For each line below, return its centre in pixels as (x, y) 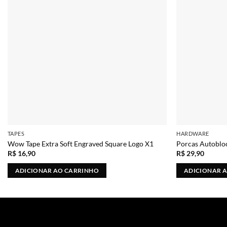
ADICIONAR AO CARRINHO (57, 170)
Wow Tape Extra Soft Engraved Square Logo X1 (80, 143)
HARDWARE (193, 134)
